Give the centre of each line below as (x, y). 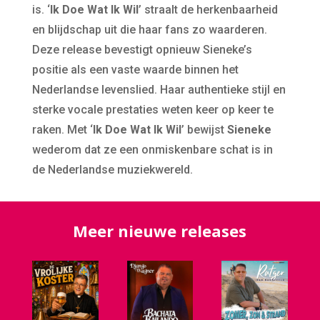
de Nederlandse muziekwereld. (112, 169)
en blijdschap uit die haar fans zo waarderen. (149, 29)
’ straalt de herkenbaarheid (208, 9)
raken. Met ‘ (62, 129)
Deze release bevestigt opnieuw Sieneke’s (142, 49)
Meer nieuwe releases (160, 230)
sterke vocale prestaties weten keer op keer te (152, 109)
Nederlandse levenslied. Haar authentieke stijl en (159, 89)
